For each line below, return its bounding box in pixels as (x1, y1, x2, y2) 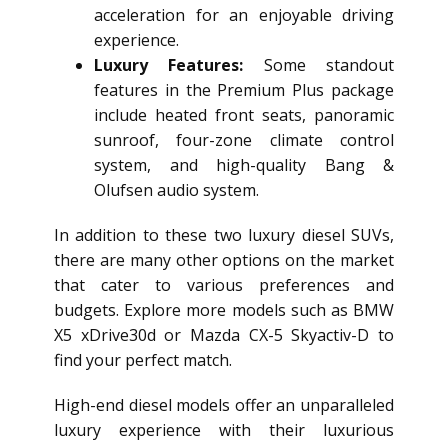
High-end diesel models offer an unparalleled (54, 394, 394, 417)
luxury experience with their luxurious (54, 419, 394, 442)
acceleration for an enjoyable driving (94, 4, 394, 27)
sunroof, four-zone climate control (94, 129, 394, 152)
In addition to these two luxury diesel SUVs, (54, 224, 394, 247)
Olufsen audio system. (94, 179, 259, 202)
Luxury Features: (94, 54, 244, 77)
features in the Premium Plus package (94, 79, 394, 102)
